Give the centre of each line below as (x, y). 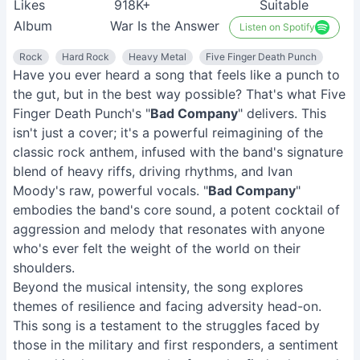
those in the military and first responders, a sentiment (176, 345)
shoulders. (44, 268)
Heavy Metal (157, 57)
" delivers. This (282, 113)
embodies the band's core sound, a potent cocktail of (176, 210)
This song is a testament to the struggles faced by (166, 325)
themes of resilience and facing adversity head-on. (167, 306)
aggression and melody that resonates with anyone (169, 229)
